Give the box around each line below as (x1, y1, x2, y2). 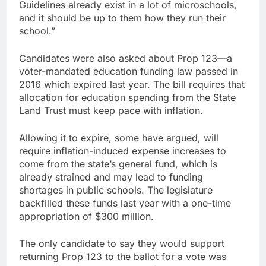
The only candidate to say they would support (19, 237, 224, 250)
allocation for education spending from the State (19, 91, 236, 104)
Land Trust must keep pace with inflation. (19, 104, 203, 117)
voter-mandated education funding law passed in (19, 65, 238, 78)
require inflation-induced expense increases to (19, 145, 226, 157)
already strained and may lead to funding (19, 171, 203, 183)
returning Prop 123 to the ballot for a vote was (19, 251, 226, 263)
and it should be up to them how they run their (19, 12, 226, 24)
